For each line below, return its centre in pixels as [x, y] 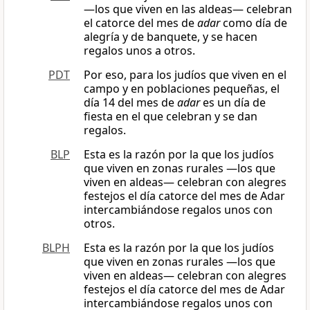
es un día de [233, 103]
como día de [254, 23]
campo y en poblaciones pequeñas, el [182, 89]
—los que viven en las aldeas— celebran [188, 9]
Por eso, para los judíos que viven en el [185, 75]
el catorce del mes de [140, 23]
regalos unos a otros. [139, 51]
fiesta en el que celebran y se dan [171, 117]
